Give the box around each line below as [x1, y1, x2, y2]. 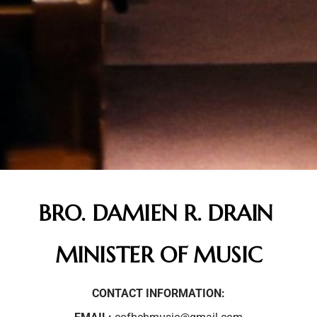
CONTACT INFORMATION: [92, 287, 225, 300]
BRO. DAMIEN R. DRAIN [38, 200, 279, 227]
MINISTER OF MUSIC [54, 241, 263, 269]
